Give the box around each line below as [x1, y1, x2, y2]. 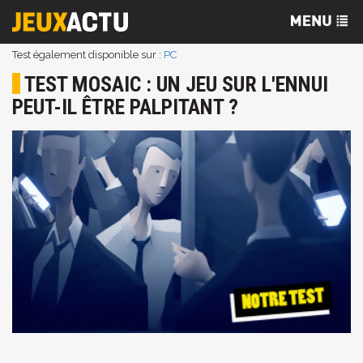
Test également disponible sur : [12, 49, 164, 61]
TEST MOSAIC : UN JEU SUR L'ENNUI [24, 72, 328, 96]
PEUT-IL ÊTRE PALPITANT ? [12, 95, 238, 119]
